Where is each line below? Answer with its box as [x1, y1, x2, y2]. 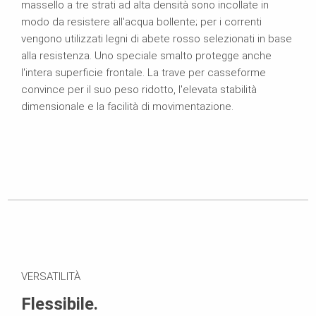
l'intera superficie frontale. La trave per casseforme [21, 66, 266, 79]
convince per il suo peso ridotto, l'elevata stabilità [21, 83, 257, 96]
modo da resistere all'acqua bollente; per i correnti [21, 15, 262, 28]
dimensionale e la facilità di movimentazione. [21, 99, 233, 113]
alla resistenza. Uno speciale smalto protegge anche [21, 49, 272, 62]
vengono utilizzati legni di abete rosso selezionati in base [21, 32, 292, 45]
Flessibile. [21, 293, 98, 314]
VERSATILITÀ [21, 269, 80, 283]
